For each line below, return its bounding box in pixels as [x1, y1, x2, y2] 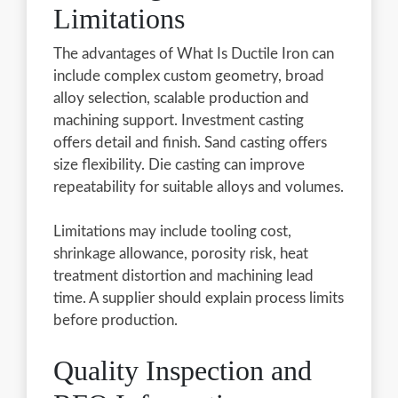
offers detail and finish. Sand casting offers [53, 134, 327, 150]
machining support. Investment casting [53, 112, 304, 128]
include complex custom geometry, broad [53, 68, 324, 84]
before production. [53, 312, 178, 328]
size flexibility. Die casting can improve [53, 156, 305, 172]
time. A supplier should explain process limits [53, 290, 344, 306]
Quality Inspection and [53, 354, 312, 386]
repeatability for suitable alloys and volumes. [53, 179, 344, 195]
